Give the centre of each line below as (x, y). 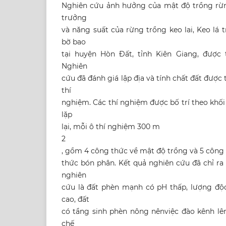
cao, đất (75, 200)
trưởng (74, 18)
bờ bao (74, 42)
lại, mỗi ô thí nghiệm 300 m (111, 127)
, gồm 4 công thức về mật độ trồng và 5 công (143, 151)
